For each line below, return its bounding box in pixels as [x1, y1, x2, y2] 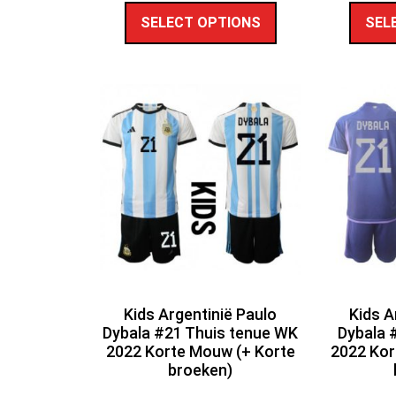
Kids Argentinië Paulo [124, 305, 278, 324]
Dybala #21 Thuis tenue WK [103, 324, 299, 343]
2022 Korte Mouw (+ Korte [105, 342, 295, 362]
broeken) [168, 361, 233, 380]
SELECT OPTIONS [140, 13, 261, 31]
